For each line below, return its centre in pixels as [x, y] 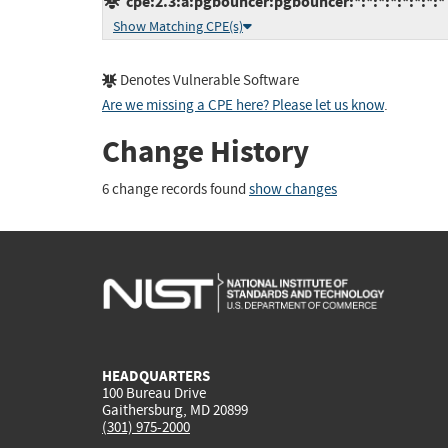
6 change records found [175, 189]
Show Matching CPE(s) [178, 27]
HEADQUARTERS [156, 375]
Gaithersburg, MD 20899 [175, 409]
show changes [293, 189]
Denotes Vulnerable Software [208, 81]
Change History [205, 152]
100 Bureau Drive [154, 392]
